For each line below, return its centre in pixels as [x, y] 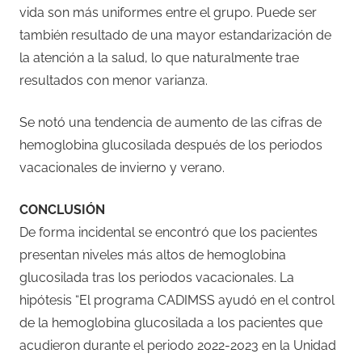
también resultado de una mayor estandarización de [175, 35]
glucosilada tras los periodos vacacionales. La [157, 277]
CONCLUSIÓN [62, 209]
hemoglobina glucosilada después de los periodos [171, 145]
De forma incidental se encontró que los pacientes [168, 232]
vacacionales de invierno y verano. [122, 167]
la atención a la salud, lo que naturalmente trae [159, 57]
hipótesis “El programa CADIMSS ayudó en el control [177, 300]
